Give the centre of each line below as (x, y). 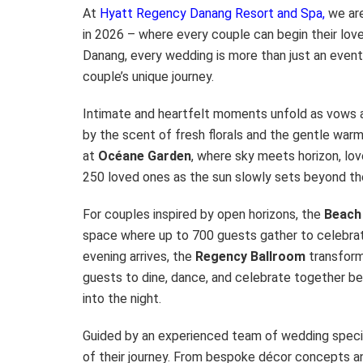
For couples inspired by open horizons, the (203, 214)
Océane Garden (145, 156)
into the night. (122, 298)
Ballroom (278, 256)
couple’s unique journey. (148, 76)
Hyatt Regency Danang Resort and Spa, (212, 13)
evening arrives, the (139, 256)
